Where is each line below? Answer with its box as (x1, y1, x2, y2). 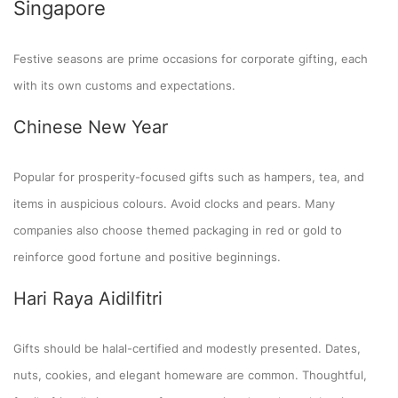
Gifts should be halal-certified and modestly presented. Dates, (13, 340, 361, 355)
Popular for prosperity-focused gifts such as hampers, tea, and (13, 169, 364, 184)
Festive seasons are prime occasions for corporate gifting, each (13, 51, 368, 66)
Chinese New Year (13, 115, 168, 138)
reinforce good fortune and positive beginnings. (13, 249, 281, 264)
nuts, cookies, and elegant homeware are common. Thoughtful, (13, 367, 367, 382)
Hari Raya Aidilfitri (13, 287, 163, 309)
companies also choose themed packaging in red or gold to (13, 222, 342, 237)
